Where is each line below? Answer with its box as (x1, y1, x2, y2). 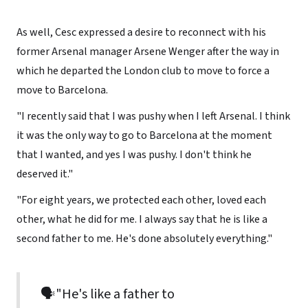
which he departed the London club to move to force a (16, 63, 269, 78)
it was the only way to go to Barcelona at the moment (16, 127, 272, 143)
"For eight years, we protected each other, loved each (16, 192, 266, 208)
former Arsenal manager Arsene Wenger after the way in (16, 43, 279, 59)
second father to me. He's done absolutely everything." (16, 230, 272, 246)
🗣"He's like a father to (40, 284, 175, 304)
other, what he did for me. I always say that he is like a (16, 211, 267, 227)
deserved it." (16, 166, 73, 181)
